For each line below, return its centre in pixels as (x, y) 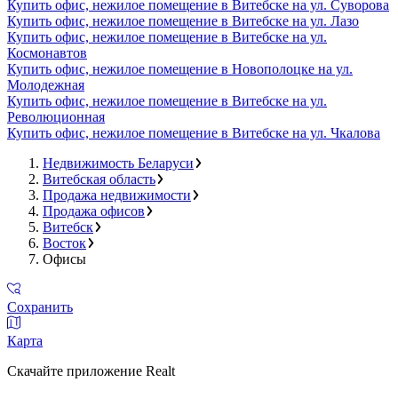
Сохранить (40, 306)
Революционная (56, 116)
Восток (64, 243)
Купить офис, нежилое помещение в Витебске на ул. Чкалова (194, 132)
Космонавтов (47, 52)
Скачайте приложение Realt (91, 370)
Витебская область (99, 179)
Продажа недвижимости (117, 195)
